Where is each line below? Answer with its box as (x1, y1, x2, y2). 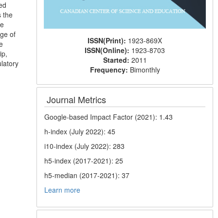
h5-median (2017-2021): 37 (44, 170, 130, 180)
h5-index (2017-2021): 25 (44, 155, 124, 165)
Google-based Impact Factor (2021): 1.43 (44, 111, 173, 122)
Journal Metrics (47, 92, 107, 106)
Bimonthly (129, 64, 160, 74)
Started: (103, 54, 131, 65)
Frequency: (90, 64, 130, 74)
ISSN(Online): (85, 45, 132, 55)
